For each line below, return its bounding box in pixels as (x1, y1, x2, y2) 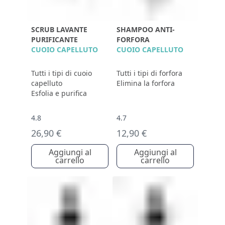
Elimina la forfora (117, 78, 175, 88)
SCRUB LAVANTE (31, 25, 87, 34)
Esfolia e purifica (31, 88, 87, 98)
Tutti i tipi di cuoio (31, 68, 92, 78)
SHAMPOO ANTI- (117, 25, 175, 34)
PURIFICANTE (31, 35, 78, 44)
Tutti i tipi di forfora (117, 68, 182, 78)
